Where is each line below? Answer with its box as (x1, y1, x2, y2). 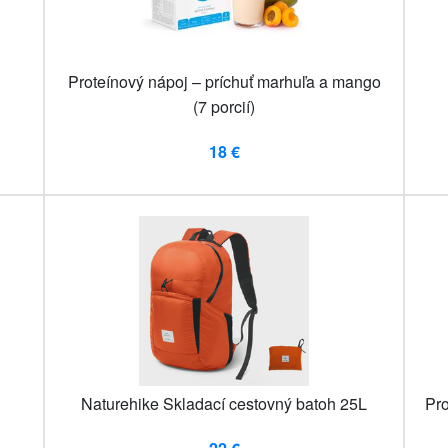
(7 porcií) (193, 95, 255, 119)
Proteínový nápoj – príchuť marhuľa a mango (67, 70, 381, 94)
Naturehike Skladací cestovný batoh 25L (81, 392, 367, 416)
